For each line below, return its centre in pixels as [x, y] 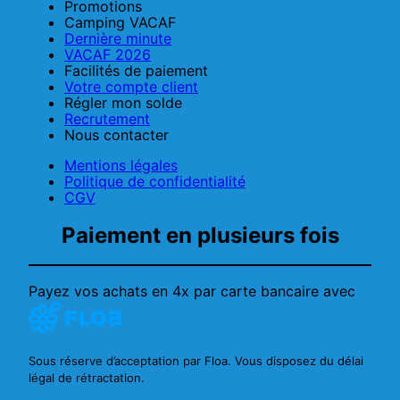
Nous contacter [117, 134]
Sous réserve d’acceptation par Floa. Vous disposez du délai [196, 361]
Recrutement [107, 118]
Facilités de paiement [136, 70]
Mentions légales [121, 165]
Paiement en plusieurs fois [200, 235]
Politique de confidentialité [155, 181]
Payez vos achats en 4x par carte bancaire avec [192, 292]
